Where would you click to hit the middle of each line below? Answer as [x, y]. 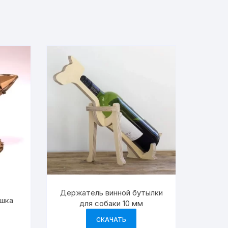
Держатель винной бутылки [111, 192]
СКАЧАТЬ [111, 219]
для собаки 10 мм [111, 203]
